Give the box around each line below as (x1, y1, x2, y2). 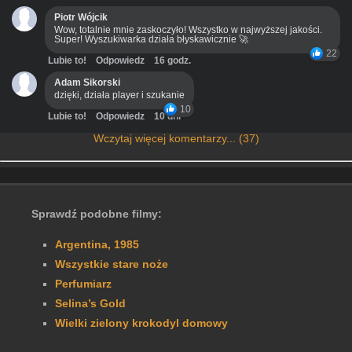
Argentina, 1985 (55, 238, 139, 251)
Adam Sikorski (54, 77, 120, 89)
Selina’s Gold (55, 297, 126, 310)
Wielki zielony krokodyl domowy (55, 317, 228, 330)
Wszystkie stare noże (55, 258, 168, 271)
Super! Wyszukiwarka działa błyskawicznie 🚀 (54, 34, 248, 46)
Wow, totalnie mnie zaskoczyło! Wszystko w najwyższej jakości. (54, 24, 322, 36)
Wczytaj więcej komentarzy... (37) (93, 132, 259, 145)
